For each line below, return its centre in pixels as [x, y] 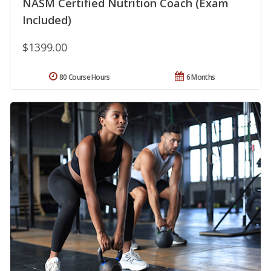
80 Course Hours [85, 77]
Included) [47, 20]
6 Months [201, 77]
